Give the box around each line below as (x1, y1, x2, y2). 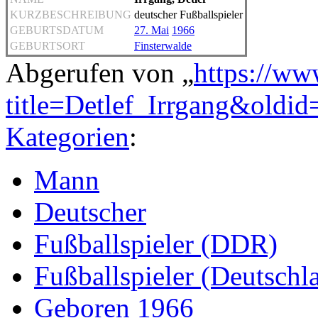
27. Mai (134, 23, 169, 36)
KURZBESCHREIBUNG (10, 8, 131, 21)
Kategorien (6, 121, 129, 152)
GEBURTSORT (10, 39, 85, 52)
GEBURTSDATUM (10, 23, 104, 36)
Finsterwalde (134, 39, 192, 52)
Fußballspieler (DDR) (34, 228, 278, 259)
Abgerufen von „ (6, 57, 194, 88)
